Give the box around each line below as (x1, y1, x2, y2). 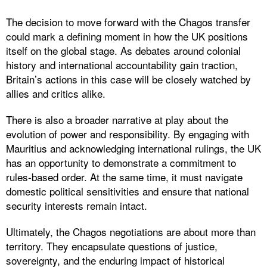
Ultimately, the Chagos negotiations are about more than (6, 223, 256, 239)
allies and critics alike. (6, 85, 105, 101)
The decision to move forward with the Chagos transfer (6, 14, 250, 29)
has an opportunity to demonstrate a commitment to (6, 154, 236, 170)
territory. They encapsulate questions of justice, (6, 238, 218, 253)
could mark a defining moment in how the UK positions (6, 28, 248, 44)
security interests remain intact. (6, 197, 147, 213)
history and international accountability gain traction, (6, 57, 238, 72)
